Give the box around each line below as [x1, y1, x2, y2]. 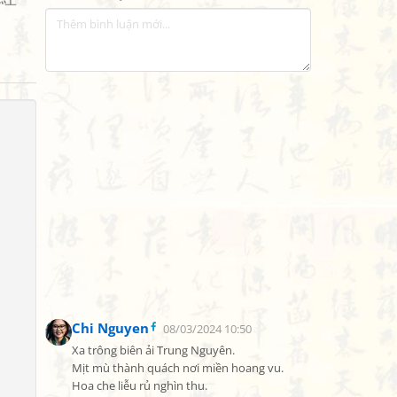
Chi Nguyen [72, 319, 149, 337]
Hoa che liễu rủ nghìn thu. [72, 378, 207, 393]
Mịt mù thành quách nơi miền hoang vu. [72, 361, 284, 376]
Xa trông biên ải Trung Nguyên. [72, 343, 235, 358]
